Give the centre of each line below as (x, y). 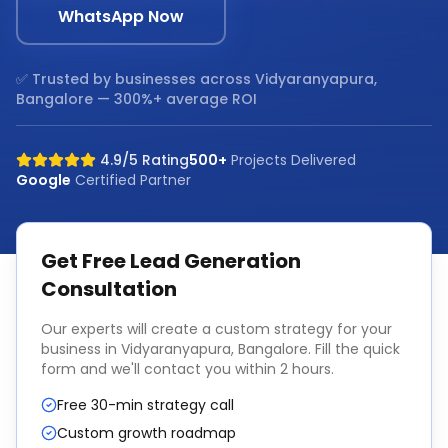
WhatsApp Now (121, 16)
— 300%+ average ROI (175, 99)
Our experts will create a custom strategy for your (216, 329)
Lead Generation (215, 261)
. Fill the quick (354, 349)
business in (81, 349)
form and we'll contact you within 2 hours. (187, 369)
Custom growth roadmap (146, 433)
